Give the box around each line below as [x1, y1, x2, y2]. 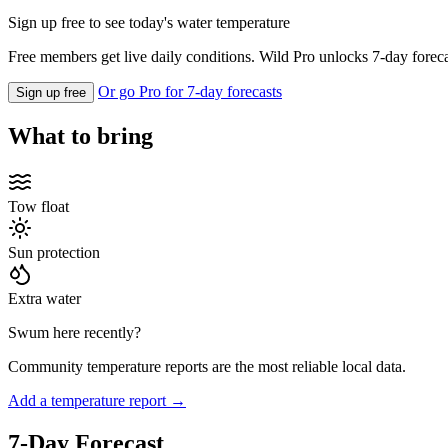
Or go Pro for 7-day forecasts [98, 83, 282, 101]
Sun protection [8, 244, 100, 262]
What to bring [8, 123, 153, 150]
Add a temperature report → [8, 392, 186, 410]
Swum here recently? [8, 324, 141, 342]
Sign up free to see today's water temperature [8, 14, 290, 32]
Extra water [8, 290, 81, 308]
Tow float [8, 198, 69, 216]
